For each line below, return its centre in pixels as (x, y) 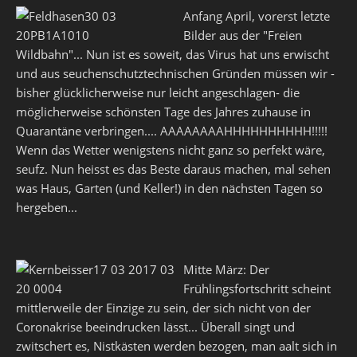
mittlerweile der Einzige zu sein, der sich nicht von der (163, 308)
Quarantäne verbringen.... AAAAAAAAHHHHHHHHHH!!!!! (172, 131)
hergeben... (47, 207)
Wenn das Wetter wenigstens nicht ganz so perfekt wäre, (171, 150)
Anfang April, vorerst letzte (257, 16)
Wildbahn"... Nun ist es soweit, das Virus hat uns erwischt (173, 54)
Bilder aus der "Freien (243, 35)
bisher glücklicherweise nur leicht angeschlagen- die (158, 92)
